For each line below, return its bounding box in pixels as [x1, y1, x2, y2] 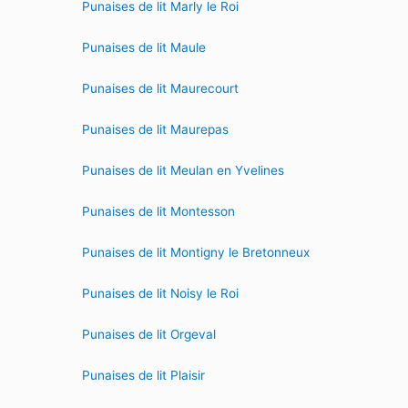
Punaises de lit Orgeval [82, 327, 217, 342]
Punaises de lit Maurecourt [82, 81, 240, 97]
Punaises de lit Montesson [82, 204, 236, 219]
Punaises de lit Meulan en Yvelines [82, 163, 285, 178]
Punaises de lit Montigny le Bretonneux [82, 245, 311, 260]
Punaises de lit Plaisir [82, 368, 206, 383]
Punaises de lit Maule [82, 40, 207, 56]
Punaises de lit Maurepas [82, 122, 229, 138]
